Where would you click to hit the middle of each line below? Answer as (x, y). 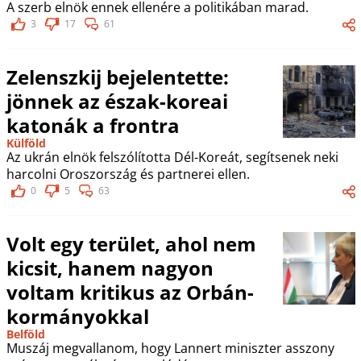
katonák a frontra (93, 125)
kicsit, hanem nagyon (110, 268)
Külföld (26, 143)
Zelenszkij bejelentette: (117, 77)
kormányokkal (77, 316)
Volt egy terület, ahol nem (131, 243)
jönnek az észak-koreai (117, 101)
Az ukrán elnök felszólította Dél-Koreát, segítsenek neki (172, 157)
